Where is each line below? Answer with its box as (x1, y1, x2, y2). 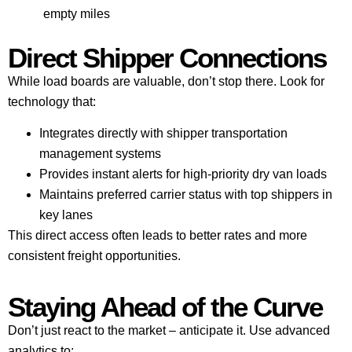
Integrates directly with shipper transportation (39, 126, 288, 140)
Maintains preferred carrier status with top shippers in (39, 187, 332, 201)
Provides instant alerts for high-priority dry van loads (39, 167, 327, 181)
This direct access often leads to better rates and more (8, 228, 307, 242)
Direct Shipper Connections (8, 42, 326, 73)
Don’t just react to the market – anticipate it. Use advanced (8, 324, 330, 338)
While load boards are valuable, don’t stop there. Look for (8, 74, 324, 88)
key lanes (39, 207, 93, 222)
